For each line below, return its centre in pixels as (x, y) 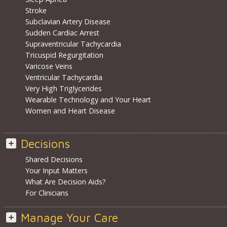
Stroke (36, 11)
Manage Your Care (69, 218)
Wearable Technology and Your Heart (88, 100)
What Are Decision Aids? (65, 182)
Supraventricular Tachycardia (73, 44)
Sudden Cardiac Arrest (62, 33)
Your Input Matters (56, 171)
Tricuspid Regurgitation (64, 55)
